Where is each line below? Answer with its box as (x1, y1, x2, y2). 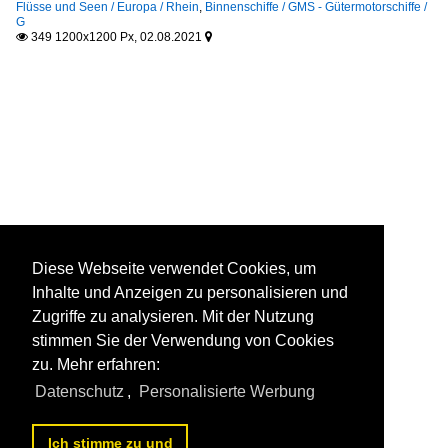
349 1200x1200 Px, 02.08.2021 (28, 30, 205, 44)
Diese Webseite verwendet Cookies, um (32, 260, 316, 278)
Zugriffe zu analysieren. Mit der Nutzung (32, 308, 314, 326)
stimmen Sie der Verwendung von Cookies (32, 332, 334, 350)
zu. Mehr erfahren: (32, 356, 160, 374)
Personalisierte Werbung (138, 383, 315, 401)
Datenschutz (35, 383, 125, 401)
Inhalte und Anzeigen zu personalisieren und (32, 284, 348, 302)
